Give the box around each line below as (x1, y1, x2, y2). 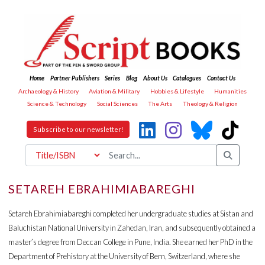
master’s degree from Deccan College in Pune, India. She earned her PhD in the (8, 237, 253, 247)
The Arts (148, 100, 173, 108)
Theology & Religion (182, 100, 238, 108)
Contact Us (206, 75, 235, 82)
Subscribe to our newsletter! (33, 125, 123, 134)
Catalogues (173, 75, 202, 82)
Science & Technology (27, 100, 87, 108)
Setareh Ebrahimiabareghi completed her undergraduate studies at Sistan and (8, 208, 254, 218)
